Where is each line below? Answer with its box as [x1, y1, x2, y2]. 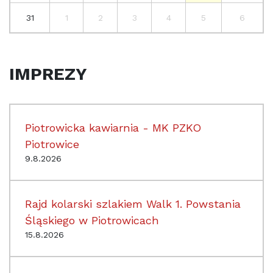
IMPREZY [9, 63, 87, 84]
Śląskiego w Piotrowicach [25, 213, 159, 227]
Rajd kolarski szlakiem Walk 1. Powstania [25, 197, 241, 210]
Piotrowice [25, 137, 79, 151]
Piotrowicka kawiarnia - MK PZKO [25, 121, 201, 134]
